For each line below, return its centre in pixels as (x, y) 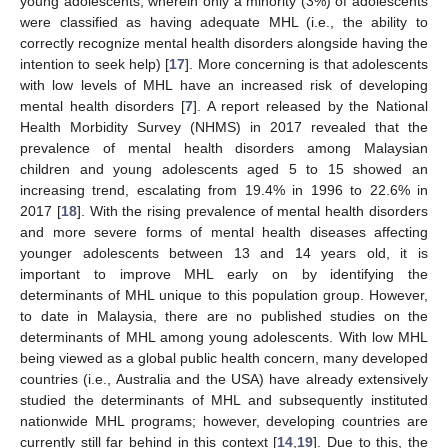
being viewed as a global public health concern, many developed (224, 357)
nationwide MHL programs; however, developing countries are (224, 420)
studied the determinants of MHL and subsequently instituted (224, 399)
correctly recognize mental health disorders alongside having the (224, 42)
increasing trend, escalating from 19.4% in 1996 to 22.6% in (224, 189)
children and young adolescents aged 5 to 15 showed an (224, 168)
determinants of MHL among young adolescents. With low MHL (224, 336)
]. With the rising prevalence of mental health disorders (252, 210)
